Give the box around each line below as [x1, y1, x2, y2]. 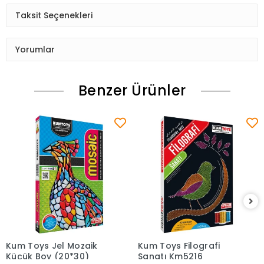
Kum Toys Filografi [138, 240, 220, 252]
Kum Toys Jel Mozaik [6, 240, 98, 252]
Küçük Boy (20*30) [6, 250, 90, 263]
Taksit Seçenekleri [15, 9, 93, 21]
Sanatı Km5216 [138, 250, 203, 263]
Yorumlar [15, 43, 55, 55]
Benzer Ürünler [78, 81, 186, 101]
